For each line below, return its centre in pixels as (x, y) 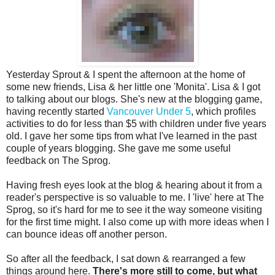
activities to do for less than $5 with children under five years (136, 123)
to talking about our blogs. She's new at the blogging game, (134, 99)
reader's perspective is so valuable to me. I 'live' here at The (135, 197)
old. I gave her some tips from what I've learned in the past (131, 136)
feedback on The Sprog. (58, 160)
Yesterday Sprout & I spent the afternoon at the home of (126, 74)
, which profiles (223, 111)
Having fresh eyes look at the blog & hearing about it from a (134, 185)
